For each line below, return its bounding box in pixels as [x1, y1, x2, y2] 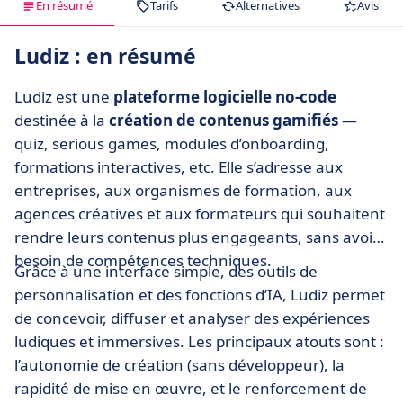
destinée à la [14, 110, 109, 131]
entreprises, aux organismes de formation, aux [14, 180, 352, 201]
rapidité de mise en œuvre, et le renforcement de [14, 378, 367, 399]
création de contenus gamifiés [109, 110, 338, 131]
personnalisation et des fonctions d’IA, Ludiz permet [14, 284, 385, 306]
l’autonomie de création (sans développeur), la [14, 354, 345, 376]
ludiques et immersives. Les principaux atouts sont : [14, 331, 384, 353]
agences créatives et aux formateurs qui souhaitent [14, 203, 385, 225]
